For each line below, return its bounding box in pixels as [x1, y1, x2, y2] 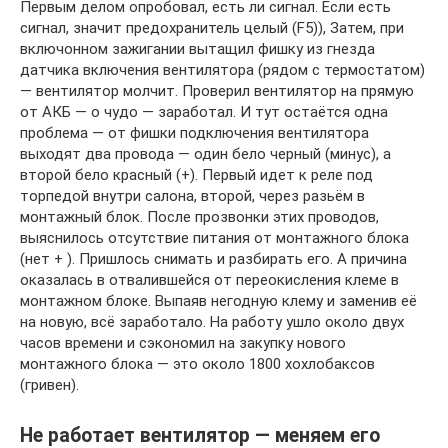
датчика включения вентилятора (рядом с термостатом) [20, 61, 425, 79]
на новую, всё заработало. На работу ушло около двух [20, 313, 404, 331]
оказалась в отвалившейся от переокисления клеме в [20, 271, 399, 289]
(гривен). [20, 376, 79, 394]
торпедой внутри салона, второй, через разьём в [20, 187, 365, 205]
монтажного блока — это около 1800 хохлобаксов [20, 355, 375, 373]
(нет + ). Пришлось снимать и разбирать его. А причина [20, 250, 407, 268]
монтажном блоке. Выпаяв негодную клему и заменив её [20, 292, 417, 310]
